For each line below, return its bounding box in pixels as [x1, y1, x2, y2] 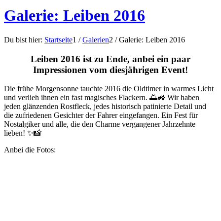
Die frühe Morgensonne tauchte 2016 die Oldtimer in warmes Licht [4, 84, 214, 93]
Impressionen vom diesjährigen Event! [33, 64, 188, 75]
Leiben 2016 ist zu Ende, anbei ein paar [31, 53, 190, 64]
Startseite [44, 35, 73, 44]
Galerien [82, 35, 109, 44]
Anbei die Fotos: [4, 146, 56, 154]
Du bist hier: [4, 35, 42, 44]
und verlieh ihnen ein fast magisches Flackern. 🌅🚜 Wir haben [4, 93, 199, 102]
